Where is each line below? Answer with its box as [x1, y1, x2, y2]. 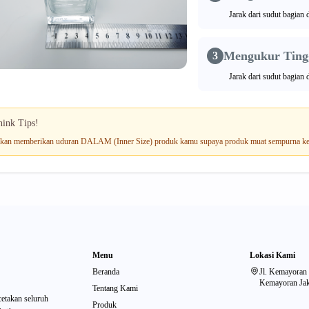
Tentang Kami [92, 283, 139, 293]
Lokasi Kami [249, 250, 295, 260]
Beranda [92, 267, 120, 277]
